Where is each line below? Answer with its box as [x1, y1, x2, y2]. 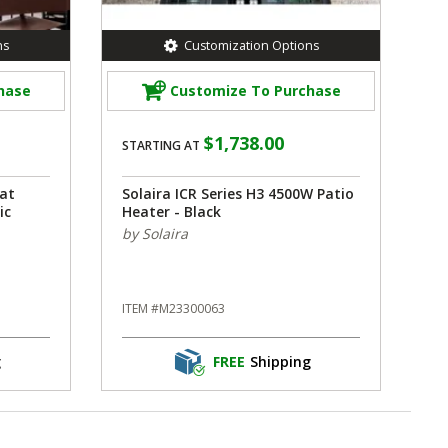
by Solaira [122, 223, 188, 243]
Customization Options [183, 36, 319, 54]
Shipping [249, 352, 311, 372]
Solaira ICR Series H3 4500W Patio [122, 183, 354, 203]
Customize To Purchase [169, 81, 341, 101]
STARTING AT [122, 136, 200, 154]
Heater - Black [122, 201, 221, 221]
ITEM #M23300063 [122, 299, 225, 317]
